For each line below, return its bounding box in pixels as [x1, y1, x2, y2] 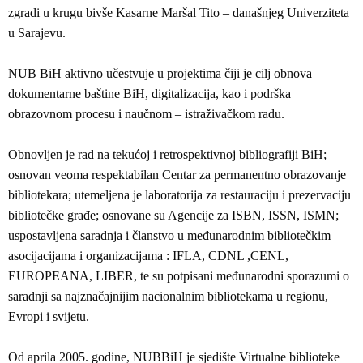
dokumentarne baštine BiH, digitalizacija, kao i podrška [8, 87, 291, 100]
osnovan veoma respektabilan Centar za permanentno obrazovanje [8, 168, 346, 181]
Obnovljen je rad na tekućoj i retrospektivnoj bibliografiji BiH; [8, 147, 327, 161]
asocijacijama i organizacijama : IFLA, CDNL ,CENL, [8, 249, 288, 263]
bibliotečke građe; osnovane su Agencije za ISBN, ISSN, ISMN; [8, 208, 339, 222]
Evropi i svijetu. [8, 310, 89, 323]
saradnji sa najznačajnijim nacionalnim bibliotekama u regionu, [8, 289, 328, 303]
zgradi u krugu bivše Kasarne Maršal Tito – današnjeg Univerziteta [8, 6, 349, 19]
